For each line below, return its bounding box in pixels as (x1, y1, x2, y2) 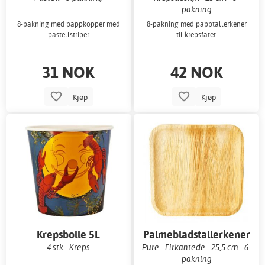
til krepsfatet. (176, 30, 217, 40)
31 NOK (42, 62, 95, 83)
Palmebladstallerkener (143, 228, 250, 242)
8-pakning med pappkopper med (17, 20, 120, 29)
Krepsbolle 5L (37, 228, 101, 242)
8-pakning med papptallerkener (146, 20, 247, 29)
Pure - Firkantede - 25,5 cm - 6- (142, 242, 251, 253)
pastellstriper (47, 30, 89, 40)
